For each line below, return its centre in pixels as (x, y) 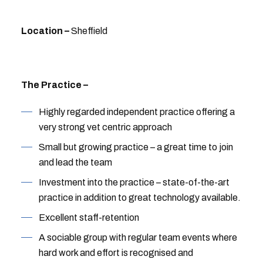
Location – (46, 31)
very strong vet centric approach (105, 127)
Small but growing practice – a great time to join (136, 147)
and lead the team (75, 162)
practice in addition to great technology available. (139, 198)
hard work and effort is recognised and (116, 253)
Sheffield (89, 31)
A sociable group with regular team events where (138, 237)
